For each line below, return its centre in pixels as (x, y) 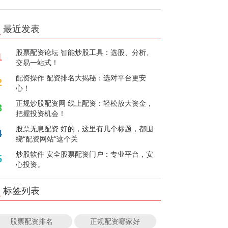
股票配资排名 (31, 221)
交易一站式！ (37, 62)
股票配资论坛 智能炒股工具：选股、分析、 (85, 52)
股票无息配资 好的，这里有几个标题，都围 (85, 128)
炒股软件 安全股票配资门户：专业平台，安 (85, 154)
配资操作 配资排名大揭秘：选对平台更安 (81, 77)
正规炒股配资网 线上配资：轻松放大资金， (85, 103)
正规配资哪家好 (115, 221)
